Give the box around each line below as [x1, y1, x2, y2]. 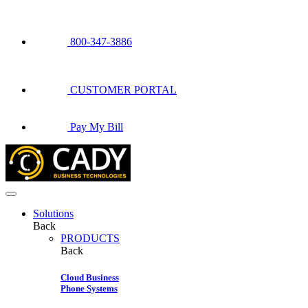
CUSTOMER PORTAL [70, 84, 177, 96]
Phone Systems [60, 283, 118, 294]
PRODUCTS [60, 232, 120, 244]
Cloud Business [60, 272, 119, 283]
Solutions [33, 208, 74, 219]
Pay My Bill [70, 121, 123, 133]
